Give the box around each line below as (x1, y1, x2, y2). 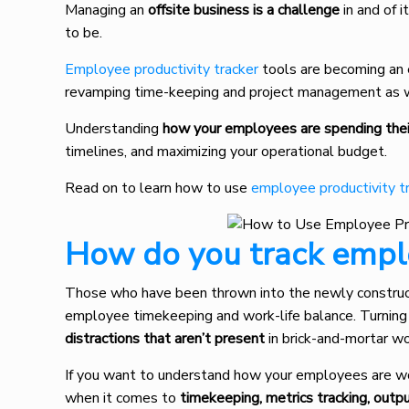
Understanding (65, 119, 163, 139)
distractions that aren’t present (65, 329, 266, 349)
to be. (65, 23, 103, 43)
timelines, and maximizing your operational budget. (65, 142, 392, 162)
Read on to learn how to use (65, 178, 252, 198)
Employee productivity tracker (65, 59, 259, 79)
